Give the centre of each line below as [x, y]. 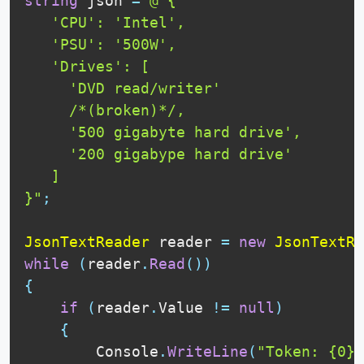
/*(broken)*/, [105, 110]
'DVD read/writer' [123, 89]
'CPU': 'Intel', [105, 23]
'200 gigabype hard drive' [158, 154]
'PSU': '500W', [100, 45]
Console [91, 352]
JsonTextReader [87, 242]
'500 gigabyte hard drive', [163, 132]
